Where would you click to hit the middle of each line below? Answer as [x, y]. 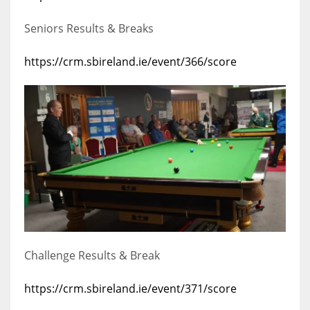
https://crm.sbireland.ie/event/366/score [130, 62]
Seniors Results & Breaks [89, 29]
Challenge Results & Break [92, 256]
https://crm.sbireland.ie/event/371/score [130, 289]
